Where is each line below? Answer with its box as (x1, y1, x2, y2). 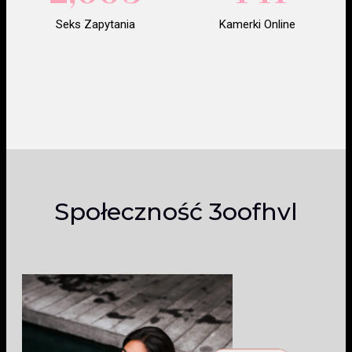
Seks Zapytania (55, 17, 135, 31)
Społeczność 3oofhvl (54, 197, 298, 226)
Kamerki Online (218, 17, 295, 31)
